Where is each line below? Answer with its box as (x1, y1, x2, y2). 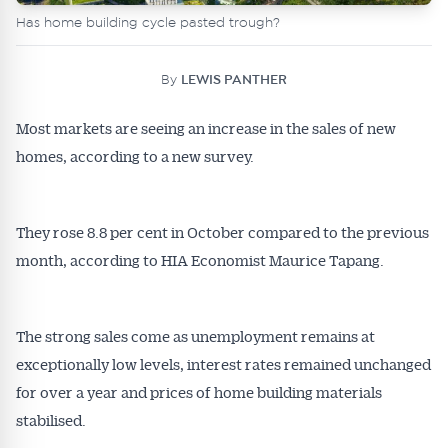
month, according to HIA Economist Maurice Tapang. (16, 250, 384, 270)
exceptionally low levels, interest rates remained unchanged (16, 354, 431, 374)
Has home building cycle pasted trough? (16, 16, 280, 31)
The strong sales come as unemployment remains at (16, 326, 375, 346)
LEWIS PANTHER (181, 73, 287, 88)
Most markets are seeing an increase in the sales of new (16, 118, 396, 138)
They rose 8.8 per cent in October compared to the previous (16, 222, 429, 242)
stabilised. (16, 410, 86, 430)
